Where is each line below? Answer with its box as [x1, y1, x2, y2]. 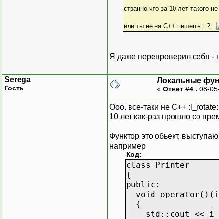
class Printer [126, 160, 190, 170]
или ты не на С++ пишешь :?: [123, 22, 216, 30]
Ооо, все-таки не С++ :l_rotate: [109, 102, 218, 111]
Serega [4, 75, 31, 84]
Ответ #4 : [163, 85, 197, 93]
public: [126, 179, 160, 189]
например [109, 141, 146, 150]
